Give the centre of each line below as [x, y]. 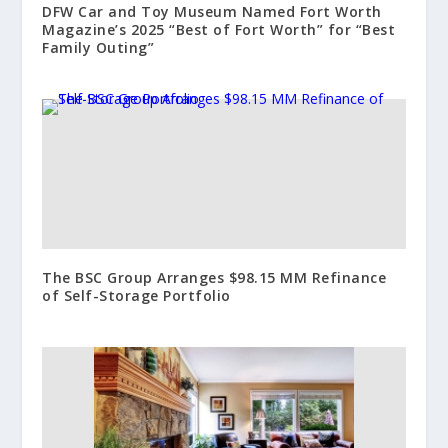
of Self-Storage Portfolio [136, 295]
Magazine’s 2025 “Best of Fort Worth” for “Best [219, 29]
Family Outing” [98, 47]
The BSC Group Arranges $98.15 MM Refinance [214, 277]
